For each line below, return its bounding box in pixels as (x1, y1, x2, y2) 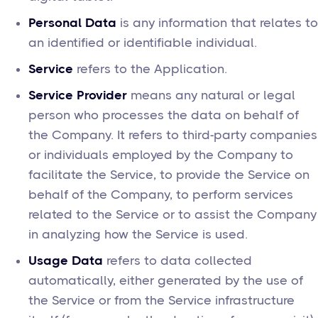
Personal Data (28, 16, 116, 30)
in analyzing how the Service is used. (28, 227, 248, 241)
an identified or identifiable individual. (28, 35, 257, 50)
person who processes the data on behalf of (28, 108, 299, 122)
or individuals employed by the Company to (28, 148, 293, 162)
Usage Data (28, 253, 103, 268)
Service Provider (28, 88, 127, 102)
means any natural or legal (127, 88, 295, 102)
